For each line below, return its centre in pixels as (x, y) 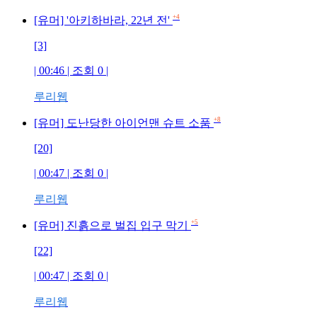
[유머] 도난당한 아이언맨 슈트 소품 (122, 123)
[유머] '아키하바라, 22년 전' (102, 20)
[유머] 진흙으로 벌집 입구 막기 (111, 225)
